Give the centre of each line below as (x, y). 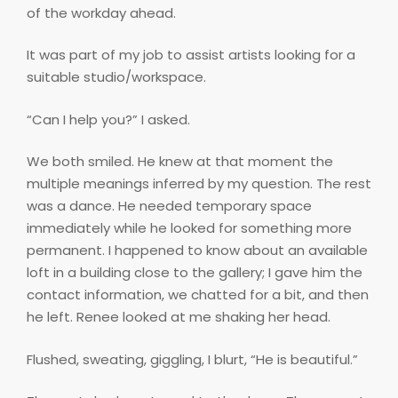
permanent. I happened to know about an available (197, 251)
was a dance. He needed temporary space (169, 206)
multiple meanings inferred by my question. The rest (199, 184)
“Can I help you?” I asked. (108, 119)
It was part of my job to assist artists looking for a (191, 55)
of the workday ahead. (101, 12)
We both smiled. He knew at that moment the (180, 162)
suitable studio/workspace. (116, 77)
